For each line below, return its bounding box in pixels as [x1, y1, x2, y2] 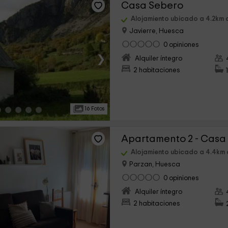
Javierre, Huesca [128, 27, 184, 35]
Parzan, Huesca [128, 161, 181, 168]
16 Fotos [83, 106, 105, 111]
